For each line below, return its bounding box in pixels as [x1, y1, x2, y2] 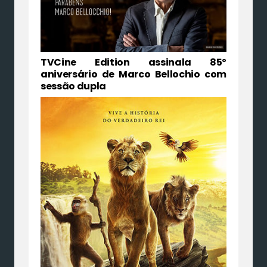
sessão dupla [41, 79, 107, 94]
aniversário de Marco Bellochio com [41, 67, 226, 82]
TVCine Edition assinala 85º [41, 55, 226, 70]
